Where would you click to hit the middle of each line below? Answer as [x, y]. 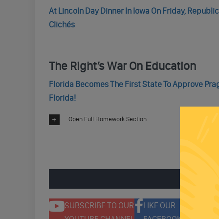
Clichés [62, 24]
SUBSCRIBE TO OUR [99, 205]
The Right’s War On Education [122, 66]
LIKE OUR [159, 205]
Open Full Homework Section [107, 119]
